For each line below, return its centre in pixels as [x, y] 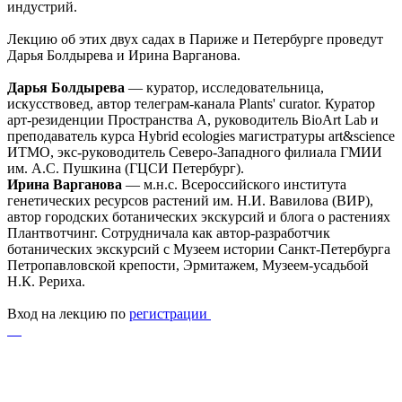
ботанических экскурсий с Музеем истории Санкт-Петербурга [199, 249]
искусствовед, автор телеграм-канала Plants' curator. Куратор [191, 103]
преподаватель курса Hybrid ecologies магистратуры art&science [201, 135]
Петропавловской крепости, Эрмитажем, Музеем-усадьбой [188, 265]
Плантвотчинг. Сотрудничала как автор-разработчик [169, 232]
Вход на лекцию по [68, 313]
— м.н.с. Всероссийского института [234, 184]
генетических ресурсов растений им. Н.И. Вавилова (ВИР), [190, 200]
